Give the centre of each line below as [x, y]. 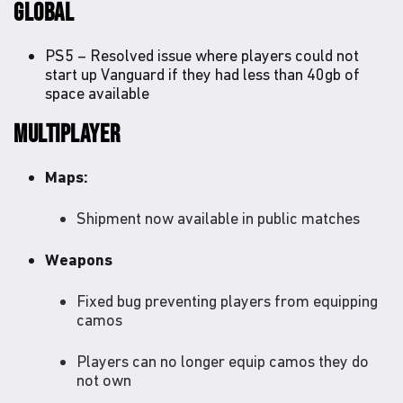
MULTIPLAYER [67, 134]
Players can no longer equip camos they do [223, 361]
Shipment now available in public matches [218, 218]
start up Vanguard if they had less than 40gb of [202, 74]
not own [104, 380]
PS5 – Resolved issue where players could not [202, 55]
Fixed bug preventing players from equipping [227, 300]
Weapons [79, 259]
